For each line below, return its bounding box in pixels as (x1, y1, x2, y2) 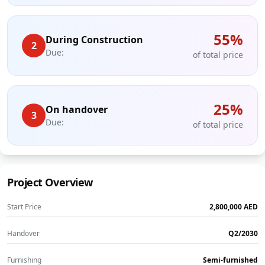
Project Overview (7, 175, 93, 190)
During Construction (46, 33, 143, 47)
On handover (46, 103, 108, 117)
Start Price (7, 202, 41, 212)
